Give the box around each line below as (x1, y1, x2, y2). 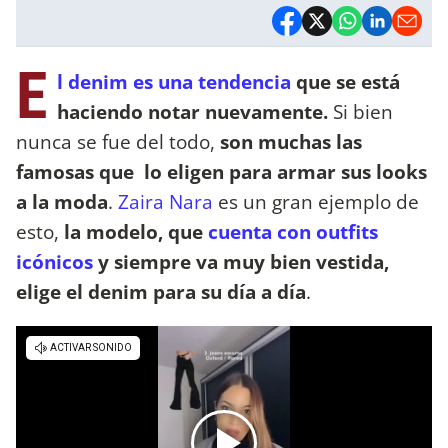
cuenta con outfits (208, 217, 378, 245)
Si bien (328, 97, 393, 125)
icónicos (16, 247, 93, 275)
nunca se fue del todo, (16, 127, 220, 155)
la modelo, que (64, 217, 208, 245)
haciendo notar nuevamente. (57, 97, 328, 125)
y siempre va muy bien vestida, (93, 247, 389, 275)
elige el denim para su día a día (16, 277, 306, 305)
